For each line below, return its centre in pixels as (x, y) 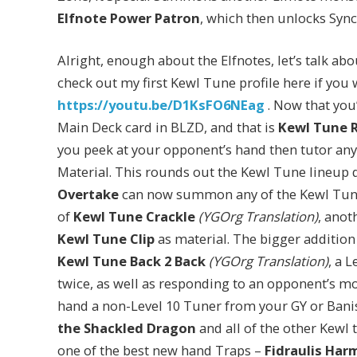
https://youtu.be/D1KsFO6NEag (161, 105)
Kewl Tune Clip (106, 239)
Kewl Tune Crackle (134, 217)
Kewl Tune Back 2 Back (131, 261)
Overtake (88, 194)
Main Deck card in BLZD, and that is (168, 127)
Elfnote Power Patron (129, 18)
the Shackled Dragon (127, 328)
